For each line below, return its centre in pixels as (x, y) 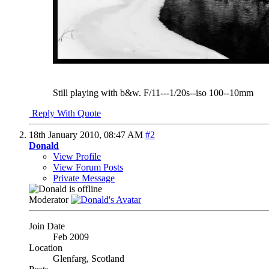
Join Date (47, 226)
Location (46, 247)
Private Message (84, 178)
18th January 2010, (66, 134)
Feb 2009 (71, 237)
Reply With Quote (65, 113)
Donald (44, 145)
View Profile (77, 156)
